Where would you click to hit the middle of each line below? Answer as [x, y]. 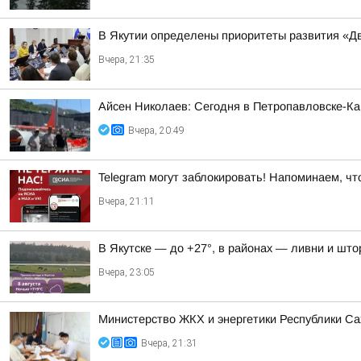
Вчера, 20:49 [156, 131]
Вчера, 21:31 [169, 343]
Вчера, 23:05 [127, 272]
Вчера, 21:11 [127, 201]
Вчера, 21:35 [127, 60]
